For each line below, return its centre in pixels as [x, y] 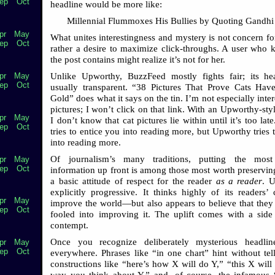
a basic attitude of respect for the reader [133, 181]
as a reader [239, 181]
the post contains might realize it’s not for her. [138, 59]
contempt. [70, 225]
